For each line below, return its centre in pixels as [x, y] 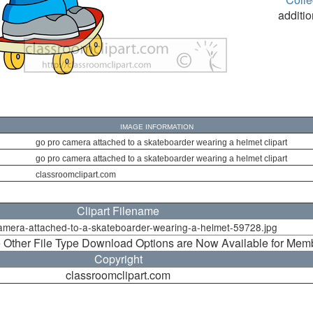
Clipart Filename [118, 211]
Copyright [118, 259]
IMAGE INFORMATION [156, 127]
